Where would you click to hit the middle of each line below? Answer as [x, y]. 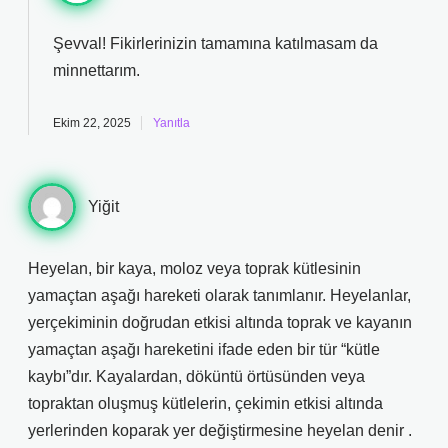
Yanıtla [171, 123]
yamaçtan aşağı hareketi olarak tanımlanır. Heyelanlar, [219, 295]
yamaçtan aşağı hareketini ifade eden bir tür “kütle [204, 349]
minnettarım [94, 70]
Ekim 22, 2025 [92, 123]
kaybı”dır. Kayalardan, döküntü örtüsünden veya [196, 376]
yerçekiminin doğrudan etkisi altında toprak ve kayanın [220, 322]
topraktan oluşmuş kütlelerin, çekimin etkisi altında [205, 403]
